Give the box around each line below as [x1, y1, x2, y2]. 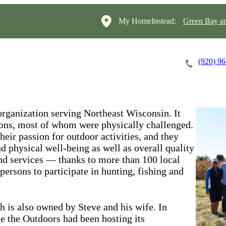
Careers [5, 58, 33, 67]
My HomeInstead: [119, 17, 177, 25]
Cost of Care [60, 58, 103, 67]
